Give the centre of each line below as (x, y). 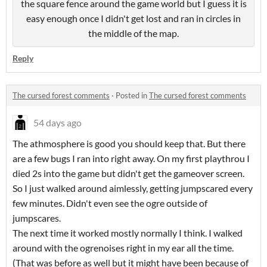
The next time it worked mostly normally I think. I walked (128, 233)
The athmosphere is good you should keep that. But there (129, 144)
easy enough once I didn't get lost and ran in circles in (133, 18)
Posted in (132, 96)
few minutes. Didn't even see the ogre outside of (110, 203)
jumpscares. (37, 218)
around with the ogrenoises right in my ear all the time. (123, 248)
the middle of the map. (133, 33)
